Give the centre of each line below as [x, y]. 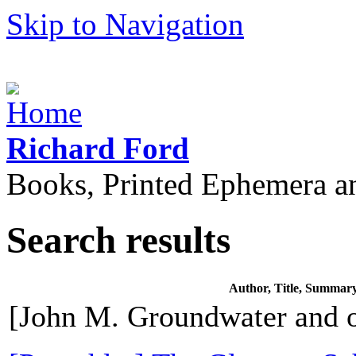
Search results [118, 240]
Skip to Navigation [125, 24]
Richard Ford [98, 148]
